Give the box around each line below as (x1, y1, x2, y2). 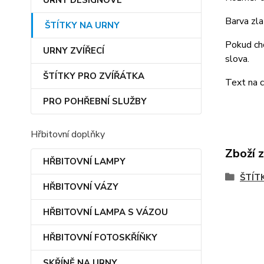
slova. (225, 52, 249, 65)
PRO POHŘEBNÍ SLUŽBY (43, 95, 147, 107)
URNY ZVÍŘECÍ (43, 45, 104, 57)
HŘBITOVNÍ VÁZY (43, 181, 118, 193)
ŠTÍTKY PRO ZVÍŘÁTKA (43, 70, 144, 82)
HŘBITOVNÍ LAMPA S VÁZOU (43, 206, 168, 218)
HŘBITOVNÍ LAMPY (43, 156, 126, 167)
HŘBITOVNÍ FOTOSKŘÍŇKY (43, 232, 157, 243)
